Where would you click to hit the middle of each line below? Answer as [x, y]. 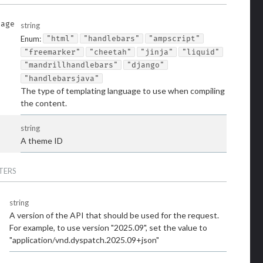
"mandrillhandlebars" [71, 65]
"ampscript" [174, 39]
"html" [60, 39]
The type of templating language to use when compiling [123, 90]
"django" [146, 65]
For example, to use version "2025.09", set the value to [108, 227]
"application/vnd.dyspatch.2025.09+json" [84, 240]
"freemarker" [52, 52]
